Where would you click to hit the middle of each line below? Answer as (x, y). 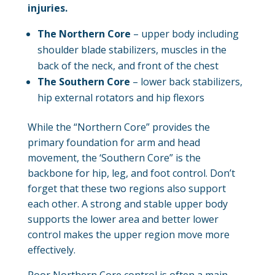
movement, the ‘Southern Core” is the (114, 157)
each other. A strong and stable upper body (127, 203)
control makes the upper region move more (128, 234)
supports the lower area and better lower (123, 219)
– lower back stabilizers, (186, 81)
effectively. (51, 250)
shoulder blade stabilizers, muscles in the (132, 49)
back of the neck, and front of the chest (128, 65)
